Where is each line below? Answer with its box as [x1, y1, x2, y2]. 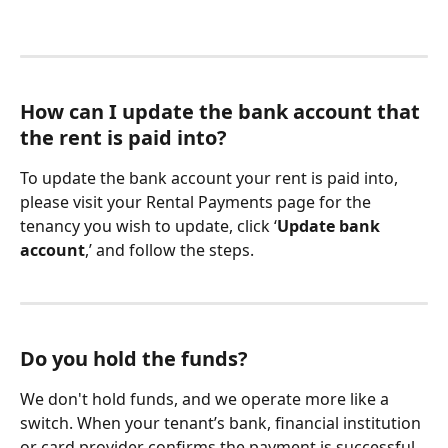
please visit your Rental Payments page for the [20, 190, 375, 213]
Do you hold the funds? [20, 344, 248, 372]
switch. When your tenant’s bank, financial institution [20, 411, 425, 434]
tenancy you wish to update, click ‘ [20, 214, 277, 237]
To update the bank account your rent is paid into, [20, 166, 402, 189]
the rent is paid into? [20, 123, 227, 151]
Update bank [277, 214, 384, 237]
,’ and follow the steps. [85, 238, 254, 261]
